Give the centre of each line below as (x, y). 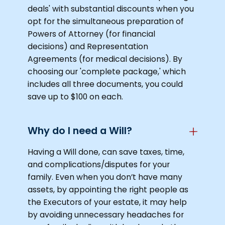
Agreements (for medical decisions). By (105, 59)
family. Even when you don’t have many (105, 177)
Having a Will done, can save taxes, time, (106, 152)
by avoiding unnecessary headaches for (106, 215)
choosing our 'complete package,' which (107, 72)
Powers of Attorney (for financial (92, 34)
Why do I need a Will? (80, 130)
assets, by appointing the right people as (108, 190)
